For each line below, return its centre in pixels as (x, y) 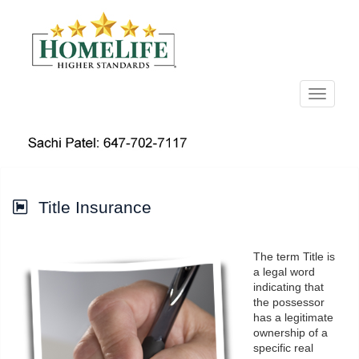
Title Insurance (95, 208)
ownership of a (290, 333)
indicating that (288, 288)
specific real (283, 349)
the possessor (289, 303)
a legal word (284, 272)
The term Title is (294, 257)
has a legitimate (293, 318)
